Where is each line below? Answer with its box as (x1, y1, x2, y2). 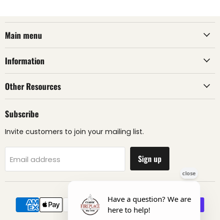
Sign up (138, 152, 162, 165)
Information (5, 54, 45, 67)
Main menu (5, 28, 42, 41)
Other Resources (5, 80, 61, 92)
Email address (10, 154, 60, 165)
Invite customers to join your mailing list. (5, 126, 144, 137)
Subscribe (5, 107, 39, 120)
